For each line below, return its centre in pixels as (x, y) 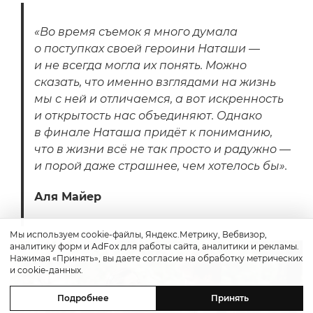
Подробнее (83, 298)
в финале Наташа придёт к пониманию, (153, 132)
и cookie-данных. (46, 270)
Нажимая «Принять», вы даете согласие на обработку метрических (156, 258)
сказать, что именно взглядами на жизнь (155, 82)
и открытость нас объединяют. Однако (148, 115)
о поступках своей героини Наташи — (147, 48)
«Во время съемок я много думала (136, 31)
